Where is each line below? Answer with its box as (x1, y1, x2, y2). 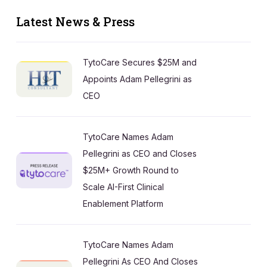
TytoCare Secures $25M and (83, 57, 197, 67)
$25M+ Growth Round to (83, 164, 179, 175)
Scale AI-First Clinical (83, 181, 164, 192)
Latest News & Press (16, 13, 135, 29)
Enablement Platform (83, 198, 163, 209)
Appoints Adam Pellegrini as (83, 73, 192, 84)
